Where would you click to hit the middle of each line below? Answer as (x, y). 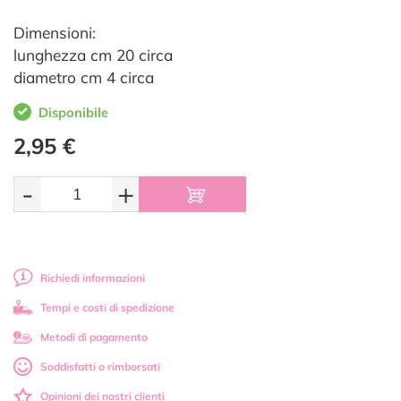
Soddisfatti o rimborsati (100, 367)
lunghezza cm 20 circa (93, 55)
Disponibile (73, 113)
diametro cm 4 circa (84, 78)
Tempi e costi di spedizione (107, 308)
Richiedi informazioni (93, 278)
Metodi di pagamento (94, 337)
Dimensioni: (55, 33)
